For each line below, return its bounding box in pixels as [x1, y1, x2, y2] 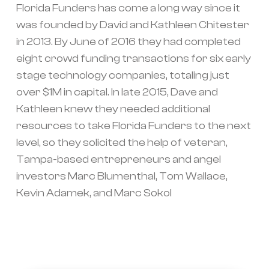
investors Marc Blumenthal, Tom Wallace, [16, 170, 228, 183]
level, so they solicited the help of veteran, [16, 136, 228, 149]
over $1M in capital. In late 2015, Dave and [16, 86, 218, 98]
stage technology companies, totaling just [16, 69, 229, 82]
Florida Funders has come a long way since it [16, 2, 240, 14]
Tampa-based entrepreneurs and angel [16, 153, 221, 166]
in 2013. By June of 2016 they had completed [16, 35, 241, 48]
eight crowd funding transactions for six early [16, 52, 251, 65]
